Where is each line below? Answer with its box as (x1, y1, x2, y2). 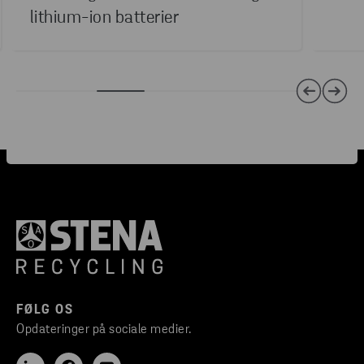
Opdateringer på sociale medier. (16, 323, 192, 336)
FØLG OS (16, 303, 74, 317)
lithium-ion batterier (29, 8, 180, 28)
